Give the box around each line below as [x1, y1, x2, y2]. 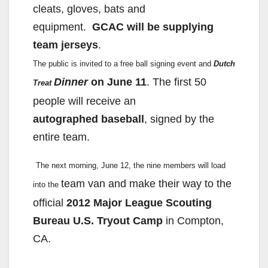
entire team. [33, 131, 90, 144]
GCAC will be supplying [92, 21, 214, 33]
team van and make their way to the [61, 178, 232, 190]
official [33, 197, 63, 209]
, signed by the [144, 113, 214, 126]
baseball [101, 113, 144, 126]
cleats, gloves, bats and [33, 3, 148, 16]
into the [33, 180, 61, 190]
